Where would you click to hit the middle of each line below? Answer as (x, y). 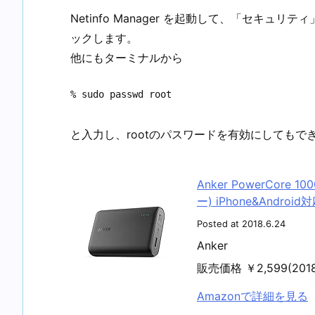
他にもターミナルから (127, 58)
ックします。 (104, 38)
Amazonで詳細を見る (252, 296)
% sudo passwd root (121, 94)
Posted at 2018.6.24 (241, 224)
